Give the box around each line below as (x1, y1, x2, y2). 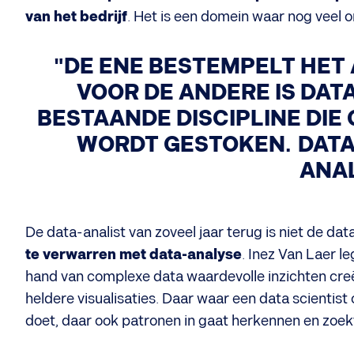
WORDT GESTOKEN (77, 133, 285, 158)
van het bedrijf (25, 9, 127, 25)
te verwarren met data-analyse (25, 247, 242, 263)
